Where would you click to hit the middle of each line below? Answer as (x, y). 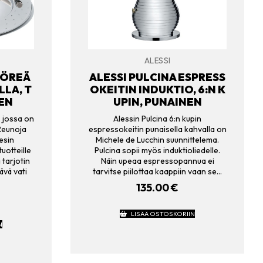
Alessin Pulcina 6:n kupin (157, 118)
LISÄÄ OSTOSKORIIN (163, 214)
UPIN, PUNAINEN (157, 102)
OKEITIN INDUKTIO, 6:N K (157, 89)
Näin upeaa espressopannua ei (157, 161)
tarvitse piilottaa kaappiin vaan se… (157, 171)
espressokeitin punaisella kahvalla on (157, 129)
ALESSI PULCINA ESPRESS (157, 77)
